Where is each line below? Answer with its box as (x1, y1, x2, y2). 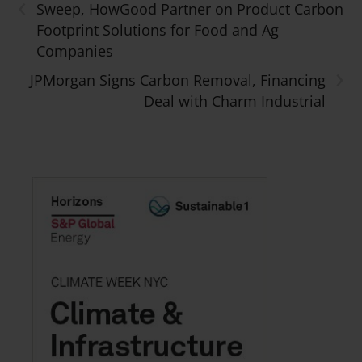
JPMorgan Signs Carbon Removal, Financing (29, 69, 326, 90)
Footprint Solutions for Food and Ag (36, 19, 280, 40)
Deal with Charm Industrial (143, 90, 326, 111)
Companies (36, 40, 114, 61)
